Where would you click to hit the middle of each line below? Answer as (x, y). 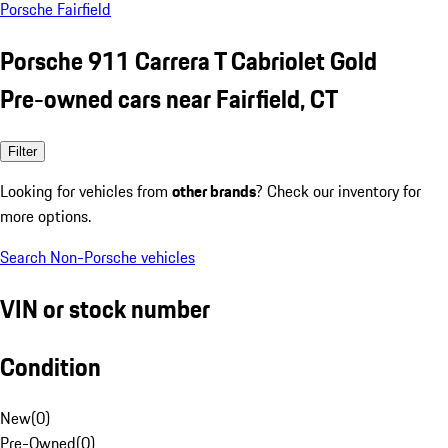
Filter (22, 151)
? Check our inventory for (338, 190)
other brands (214, 190)
